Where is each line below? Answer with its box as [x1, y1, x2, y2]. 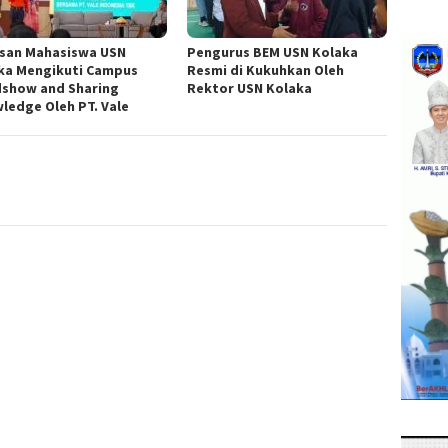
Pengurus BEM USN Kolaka [187, 43, 359, 62]
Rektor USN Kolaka [187, 79, 316, 98]
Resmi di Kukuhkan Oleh [187, 61, 345, 80]
